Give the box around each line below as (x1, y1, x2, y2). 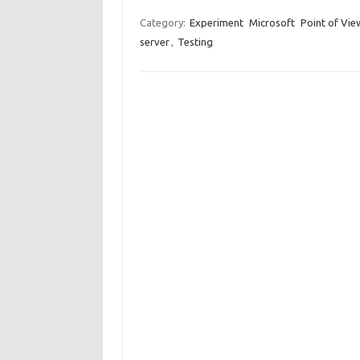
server (139, 36, 170, 47)
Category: (139, 17, 188, 28)
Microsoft (248, 17, 295, 28)
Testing (177, 36, 213, 47)
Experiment (189, 17, 243, 28)
